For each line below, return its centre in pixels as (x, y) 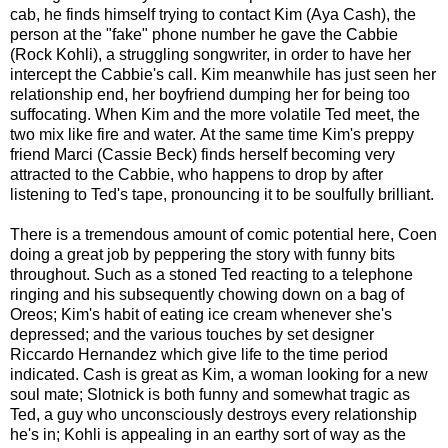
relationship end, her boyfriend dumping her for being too (210, 94)
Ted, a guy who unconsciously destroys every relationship (213, 414)
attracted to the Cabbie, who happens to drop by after (196, 174)
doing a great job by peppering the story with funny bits (202, 254)
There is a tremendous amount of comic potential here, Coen (223, 234)
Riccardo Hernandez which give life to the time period (199, 354)
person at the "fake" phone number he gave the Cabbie (204, 34)
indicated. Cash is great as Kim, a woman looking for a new (219, 374)
